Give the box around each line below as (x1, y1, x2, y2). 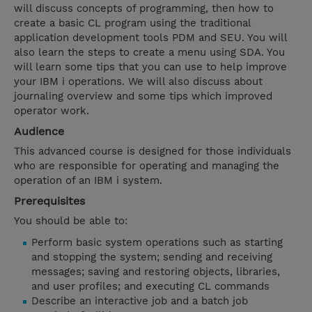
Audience (14, 125, 64, 139)
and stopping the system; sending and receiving (31, 251, 272, 264)
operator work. (14, 104, 93, 118)
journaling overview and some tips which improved (14, 90, 272, 103)
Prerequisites (14, 194, 85, 208)
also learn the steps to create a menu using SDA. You (14, 46, 285, 59)
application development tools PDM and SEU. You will (14, 31, 287, 45)
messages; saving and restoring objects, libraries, (31, 265, 280, 279)
